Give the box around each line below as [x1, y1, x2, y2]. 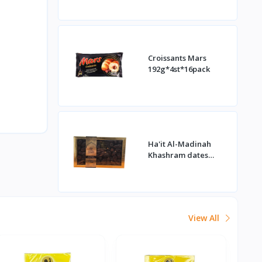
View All [188, 212, 222, 224]
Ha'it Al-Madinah [147, 139, 211, 150]
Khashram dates [147, 150, 208, 161]
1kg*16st [147, 161, 180, 172]
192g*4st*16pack [147, 64, 210, 75]
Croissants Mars [147, 53, 206, 64]
